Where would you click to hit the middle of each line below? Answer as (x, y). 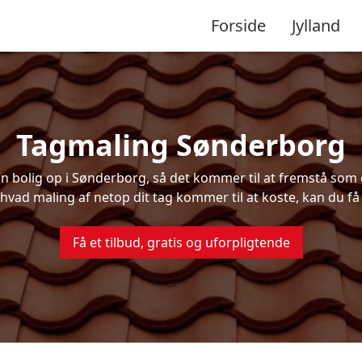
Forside (238, 25)
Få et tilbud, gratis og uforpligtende (181, 242)
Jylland (316, 25)
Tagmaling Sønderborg (181, 145)
